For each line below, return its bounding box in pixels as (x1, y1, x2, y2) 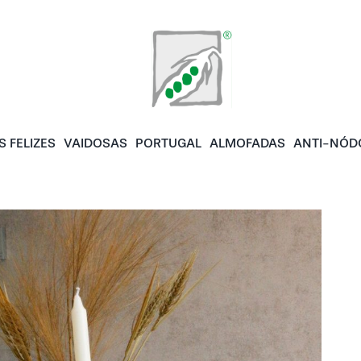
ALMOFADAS (210, 135, 286, 151)
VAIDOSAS (64, 135, 128, 151)
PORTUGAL (135, 135, 202, 151)
